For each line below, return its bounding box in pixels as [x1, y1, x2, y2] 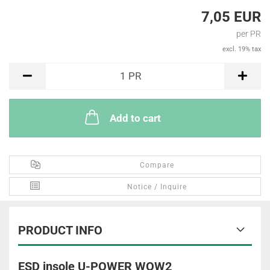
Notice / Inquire [127, 183, 187, 191]
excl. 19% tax [222, 45, 261, 53]
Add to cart [109, 112, 161, 124]
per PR [236, 29, 261, 39]
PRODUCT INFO [18, 223, 102, 237]
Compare [140, 161, 175, 169]
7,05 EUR [201, 8, 261, 25]
